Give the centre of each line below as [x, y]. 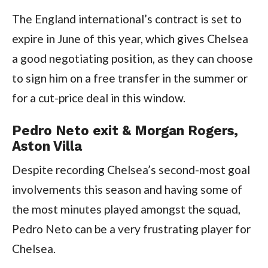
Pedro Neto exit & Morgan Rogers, [125, 130]
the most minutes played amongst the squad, [126, 209]
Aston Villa [47, 146]
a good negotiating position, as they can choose [132, 58]
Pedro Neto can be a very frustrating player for [131, 229]
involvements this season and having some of [127, 189]
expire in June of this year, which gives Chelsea [130, 38]
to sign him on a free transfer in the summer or [130, 78]
